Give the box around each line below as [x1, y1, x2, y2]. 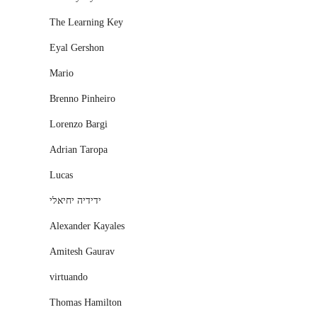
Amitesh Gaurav [50, 246, 115, 257]
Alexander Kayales [50, 221, 125, 231]
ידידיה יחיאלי [50, 195, 101, 206]
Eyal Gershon [50, 42, 104, 53]
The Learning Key [50, 17, 123, 28]
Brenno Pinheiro [50, 93, 115, 104]
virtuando [50, 272, 88, 282]
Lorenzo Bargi [50, 119, 108, 129]
